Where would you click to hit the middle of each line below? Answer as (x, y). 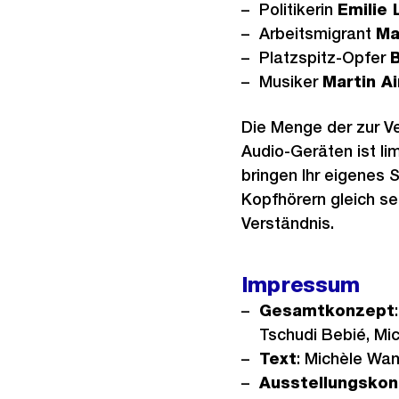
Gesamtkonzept (326, 310)
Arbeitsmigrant (317, 33)
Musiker (290, 81)
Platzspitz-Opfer (324, 57)
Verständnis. (289, 223)
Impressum (300, 285)
